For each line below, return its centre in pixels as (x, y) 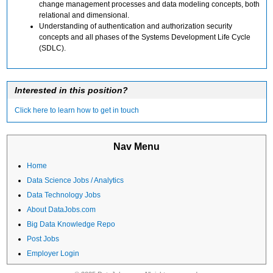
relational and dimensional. (84, 15)
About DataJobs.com (62, 209)
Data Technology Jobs (64, 195)
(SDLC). (53, 48)
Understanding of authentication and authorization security (136, 26)
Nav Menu (136, 146)
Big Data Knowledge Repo (71, 224)
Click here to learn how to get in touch (77, 110)
